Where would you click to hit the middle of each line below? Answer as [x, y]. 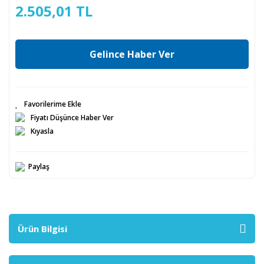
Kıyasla [42, 131]
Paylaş [39, 166]
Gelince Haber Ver [132, 54]
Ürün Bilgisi [42, 229]
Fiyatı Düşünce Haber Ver [72, 118]
